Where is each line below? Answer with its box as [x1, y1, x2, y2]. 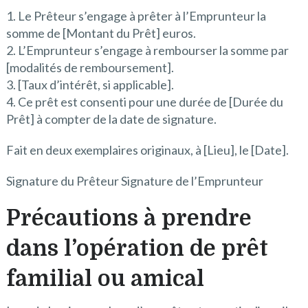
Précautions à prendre [5, 205, 252, 231]
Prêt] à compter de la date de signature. [5, 111, 217, 126]
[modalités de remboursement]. [5, 59, 174, 75]
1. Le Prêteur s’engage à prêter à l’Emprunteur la [5, 8, 266, 23]
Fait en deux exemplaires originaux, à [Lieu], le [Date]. [5, 142, 289, 157]
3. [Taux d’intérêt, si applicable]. [5, 76, 174, 92]
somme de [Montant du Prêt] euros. [5, 25, 196, 41]
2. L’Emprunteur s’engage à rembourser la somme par [5, 42, 289, 58]
